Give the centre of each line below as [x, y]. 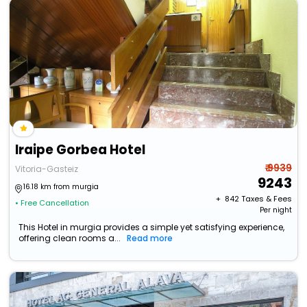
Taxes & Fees [266, 199]
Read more [150, 238]
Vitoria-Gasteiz [47, 169]
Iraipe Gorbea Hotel [81, 150]
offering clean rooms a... [70, 238]
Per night [275, 210]
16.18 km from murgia [61, 187]
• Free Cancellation [52, 203]
